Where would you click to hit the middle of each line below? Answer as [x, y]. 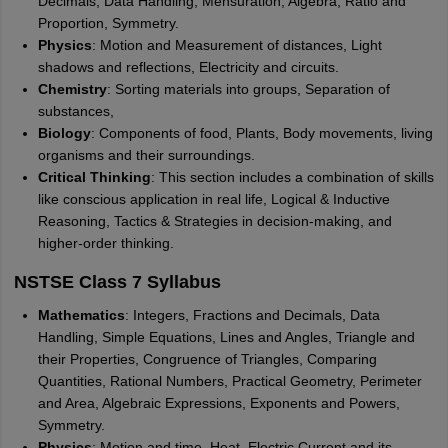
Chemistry [72, 89]
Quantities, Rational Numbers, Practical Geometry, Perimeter [229, 381]
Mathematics [81, 315]
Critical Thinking [94, 177]
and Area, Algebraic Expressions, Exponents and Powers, [218, 403]
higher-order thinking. [105, 243]
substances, [75, 111]
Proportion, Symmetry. [108, 23]
